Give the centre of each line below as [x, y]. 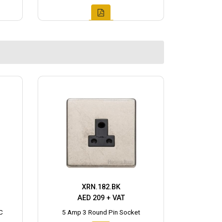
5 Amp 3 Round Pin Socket [101, 212]
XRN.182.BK [101, 187]
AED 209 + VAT [101, 198]
